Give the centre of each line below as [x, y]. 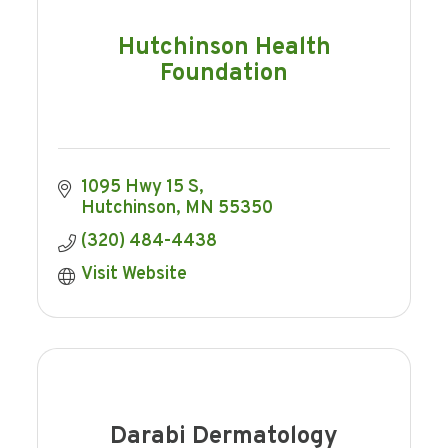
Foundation [224, 73]
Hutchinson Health [224, 47]
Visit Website [133, 275]
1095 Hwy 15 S [139, 188]
